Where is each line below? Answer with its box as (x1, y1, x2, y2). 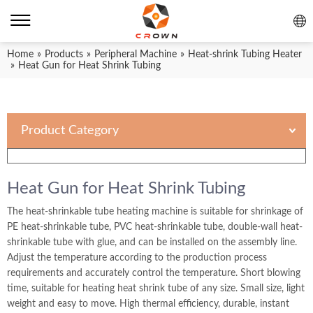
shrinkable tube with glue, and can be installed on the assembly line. (7, 238, 297, 247)
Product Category (21, 124, 119, 137)
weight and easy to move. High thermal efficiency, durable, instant (7, 299, 289, 309)
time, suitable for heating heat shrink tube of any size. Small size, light (7, 284, 305, 293)
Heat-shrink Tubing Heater (188, 50, 302, 59)
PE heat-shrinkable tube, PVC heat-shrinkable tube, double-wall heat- (7, 222, 303, 232)
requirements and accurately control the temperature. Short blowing (7, 268, 300, 278)
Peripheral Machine (94, 50, 177, 59)
